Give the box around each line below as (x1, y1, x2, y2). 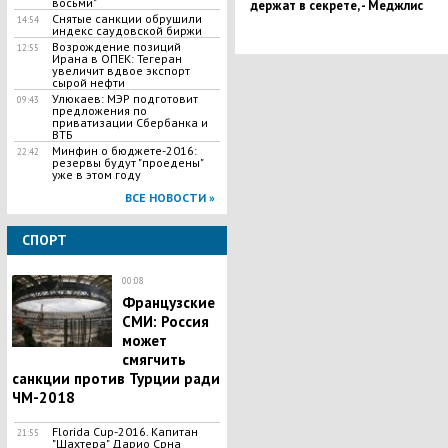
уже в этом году (51, 167, 141, 182)
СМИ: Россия (121, 312, 209, 331)
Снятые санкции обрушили (51, 11, 202, 26)
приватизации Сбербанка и (51, 115, 208, 130)
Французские (121, 293, 215, 312)
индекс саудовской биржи (51, 23, 202, 38)
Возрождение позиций (51, 39, 181, 54)
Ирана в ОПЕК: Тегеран (51, 51, 182, 66)
